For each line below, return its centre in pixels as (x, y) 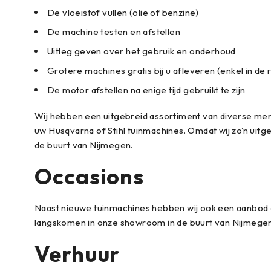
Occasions (90, 176)
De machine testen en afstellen (114, 32)
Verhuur (77, 254)
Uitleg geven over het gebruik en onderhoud (142, 51)
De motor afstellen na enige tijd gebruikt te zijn (146, 90)
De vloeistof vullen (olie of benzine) (123, 12)
